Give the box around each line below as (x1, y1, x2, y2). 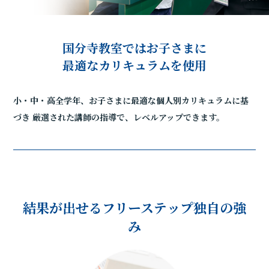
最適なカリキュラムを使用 (62, 56, 207, 74)
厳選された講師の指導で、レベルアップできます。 (30, 111, 225, 124)
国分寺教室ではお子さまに (62, 39, 207, 57)
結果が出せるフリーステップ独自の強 (23, 198, 246, 217)
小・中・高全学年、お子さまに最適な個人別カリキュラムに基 (13, 94, 249, 107)
